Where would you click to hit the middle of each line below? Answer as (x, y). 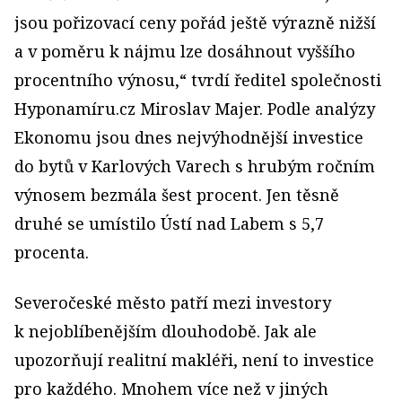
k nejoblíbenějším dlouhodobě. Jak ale (166, 331)
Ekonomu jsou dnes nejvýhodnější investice (189, 137)
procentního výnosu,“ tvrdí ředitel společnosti (198, 79)
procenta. (52, 252)
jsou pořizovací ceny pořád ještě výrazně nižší (195, 22)
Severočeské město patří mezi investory (173, 302)
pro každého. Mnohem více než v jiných (171, 388)
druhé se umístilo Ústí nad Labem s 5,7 (169, 223)
